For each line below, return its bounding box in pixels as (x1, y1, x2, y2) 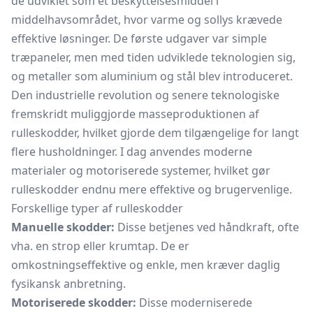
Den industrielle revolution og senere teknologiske (11, 87, 279, 103)
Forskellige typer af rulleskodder (11, 201, 183, 216)
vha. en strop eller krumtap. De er (11, 238, 189, 254)
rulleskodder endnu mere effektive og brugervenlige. (11, 182, 292, 197)
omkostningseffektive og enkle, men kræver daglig (11, 257, 280, 272)
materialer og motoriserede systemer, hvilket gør (11, 163, 270, 178)
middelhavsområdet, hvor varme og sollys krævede (11, 12, 282, 27)
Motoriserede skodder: (11, 295, 136, 310)
